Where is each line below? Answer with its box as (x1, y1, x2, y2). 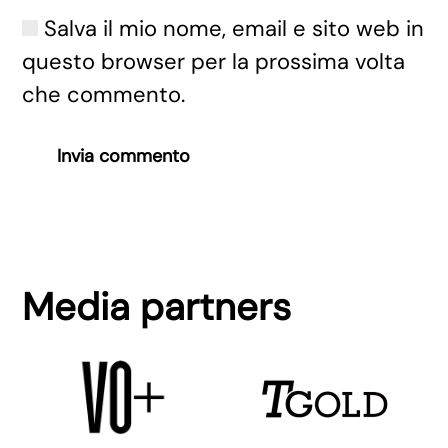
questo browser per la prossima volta (22, 47, 406, 76)
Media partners (22, 282, 292, 332)
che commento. (22, 80, 186, 109)
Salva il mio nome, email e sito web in (38, 14, 425, 43)
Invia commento (57, 144, 191, 168)
